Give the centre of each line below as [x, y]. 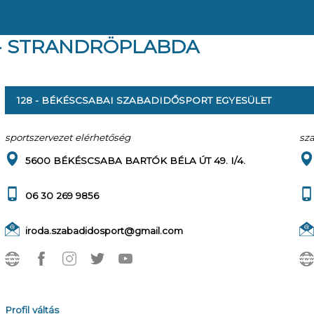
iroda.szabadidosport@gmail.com [104, 231]
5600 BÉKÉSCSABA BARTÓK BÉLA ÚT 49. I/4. [135, 161]
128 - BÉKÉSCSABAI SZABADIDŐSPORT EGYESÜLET [144, 100]
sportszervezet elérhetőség [68, 137]
